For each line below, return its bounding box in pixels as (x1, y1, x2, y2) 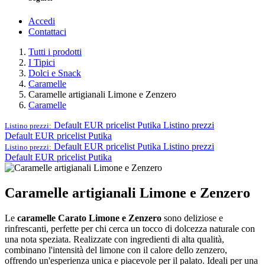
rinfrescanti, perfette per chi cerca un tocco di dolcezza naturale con (5, 223, 255, 234)
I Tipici (28, 57, 55, 67)
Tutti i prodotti (28, 46, 82, 57)
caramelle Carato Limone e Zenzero (17, 212, 161, 223)
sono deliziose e (161, 212, 223, 223)
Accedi (28, 15, 55, 26)
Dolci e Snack (28, 67, 81, 78)
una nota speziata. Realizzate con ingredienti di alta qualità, (5, 234, 224, 244)
